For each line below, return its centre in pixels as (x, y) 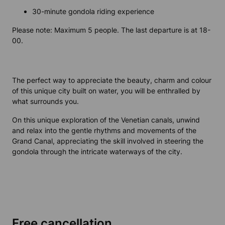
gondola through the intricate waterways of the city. (97, 152)
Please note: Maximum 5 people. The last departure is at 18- (111, 30)
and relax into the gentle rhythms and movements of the (104, 131)
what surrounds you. (45, 101)
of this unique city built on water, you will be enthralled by (106, 91)
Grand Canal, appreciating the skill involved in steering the (108, 141)
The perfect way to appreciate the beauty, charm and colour (112, 80)
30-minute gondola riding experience (93, 12)
